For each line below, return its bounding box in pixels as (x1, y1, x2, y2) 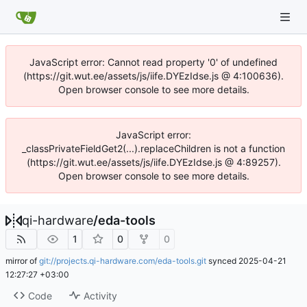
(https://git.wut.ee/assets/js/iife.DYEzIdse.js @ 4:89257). (26, 156, 281, 168)
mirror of (5, 256, 39, 266)
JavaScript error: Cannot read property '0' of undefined (29, 56, 278, 68)
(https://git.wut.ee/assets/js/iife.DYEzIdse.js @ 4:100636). (23, 70, 284, 82)
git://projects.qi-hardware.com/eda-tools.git (39, 256, 206, 266)
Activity (83, 289, 117, 302)
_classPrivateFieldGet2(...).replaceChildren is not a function (22, 143, 285, 154)
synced (206, 256, 238, 266)
